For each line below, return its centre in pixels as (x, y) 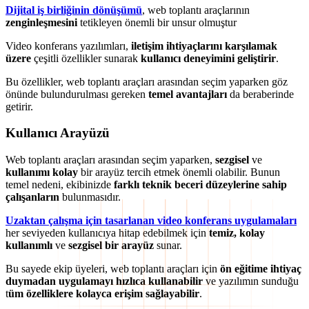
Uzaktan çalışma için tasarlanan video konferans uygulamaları (151, 221)
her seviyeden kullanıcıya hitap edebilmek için (107, 233)
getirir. (19, 106)
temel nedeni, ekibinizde (60, 185)
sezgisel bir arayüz (111, 246)
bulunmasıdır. (90, 197)
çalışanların (32, 197)
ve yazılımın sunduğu (251, 281)
